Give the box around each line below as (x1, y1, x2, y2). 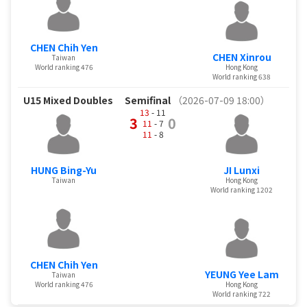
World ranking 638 (212, 71, 271, 82)
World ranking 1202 (210, 184, 273, 195)
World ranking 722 (212, 288, 271, 299)
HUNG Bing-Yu (31, 162, 97, 177)
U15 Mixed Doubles (23, 93, 123, 107)
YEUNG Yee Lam (204, 267, 279, 281)
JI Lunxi (223, 162, 260, 177)
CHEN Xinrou (212, 49, 271, 64)
